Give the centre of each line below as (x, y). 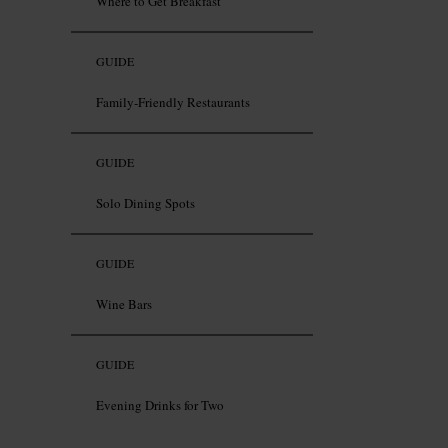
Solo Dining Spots (145, 203)
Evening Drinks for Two (160, 405)
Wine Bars (124, 304)
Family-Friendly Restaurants (173, 102)
